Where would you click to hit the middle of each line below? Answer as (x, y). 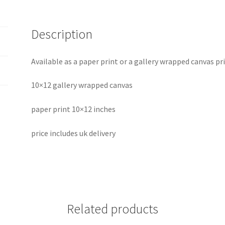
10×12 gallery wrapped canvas (82, 85)
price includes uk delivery (74, 133)
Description (62, 34)
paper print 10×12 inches (74, 109)
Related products (113, 209)
